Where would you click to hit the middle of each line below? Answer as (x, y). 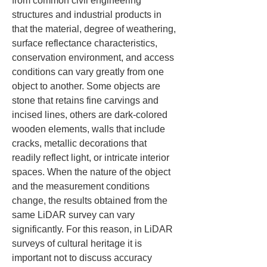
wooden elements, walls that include (90, 129)
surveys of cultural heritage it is (78, 243)
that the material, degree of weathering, (95, 29)
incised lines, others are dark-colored (91, 115)
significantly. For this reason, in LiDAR (94, 229)
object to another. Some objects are (87, 86)
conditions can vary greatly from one (89, 72)
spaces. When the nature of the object (92, 172)
